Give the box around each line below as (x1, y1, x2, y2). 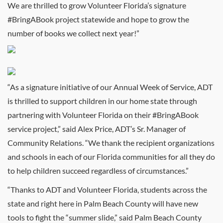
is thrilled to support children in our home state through (7, 96, 197, 106)
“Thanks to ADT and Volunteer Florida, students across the (7, 185, 207, 194)
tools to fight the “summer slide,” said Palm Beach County (7, 213, 202, 222)
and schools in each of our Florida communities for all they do (7, 152, 215, 161)
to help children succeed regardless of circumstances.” (7, 166, 189, 175)
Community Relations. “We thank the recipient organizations (7, 138, 215, 147)
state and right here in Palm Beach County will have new (7, 199, 198, 208)
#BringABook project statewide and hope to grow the (7, 14, 189, 24)
